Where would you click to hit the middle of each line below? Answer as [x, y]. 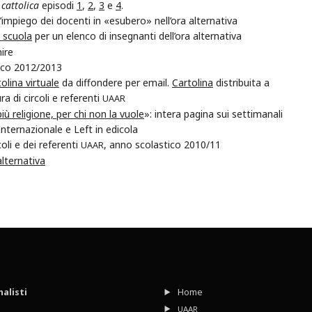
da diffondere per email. [116, 83]
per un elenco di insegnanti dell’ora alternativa [137, 36]
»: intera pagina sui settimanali [213, 114]
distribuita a [241, 83]
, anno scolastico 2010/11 [162, 145]
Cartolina [193, 83]
